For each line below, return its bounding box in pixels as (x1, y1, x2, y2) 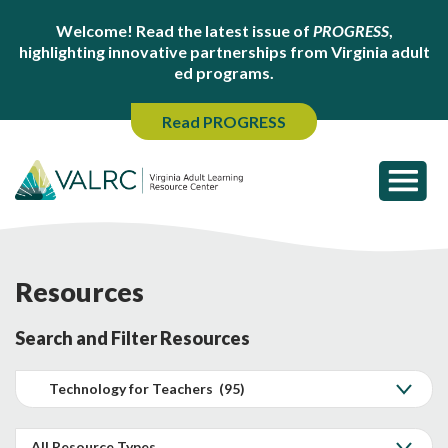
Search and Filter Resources (15, 326, 250, 349)
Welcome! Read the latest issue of (55, 21, 313, 40)
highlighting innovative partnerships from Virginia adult (18, 42, 430, 61)
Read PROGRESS (162, 112, 286, 131)
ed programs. (174, 63, 274, 82)
